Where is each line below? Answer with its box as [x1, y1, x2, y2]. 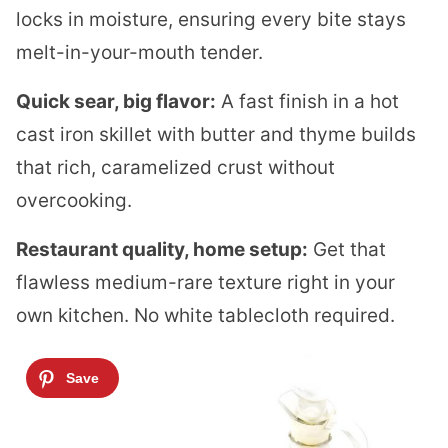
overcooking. [16, 189, 132, 213]
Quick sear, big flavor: [16, 90, 216, 114]
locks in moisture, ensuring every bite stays [16, 8, 406, 32]
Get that [308, 238, 386, 262]
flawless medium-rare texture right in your [16, 271, 395, 295]
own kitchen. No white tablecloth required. [16, 304, 395, 328]
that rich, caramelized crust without [16, 156, 335, 180]
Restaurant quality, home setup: [16, 238, 308, 262]
